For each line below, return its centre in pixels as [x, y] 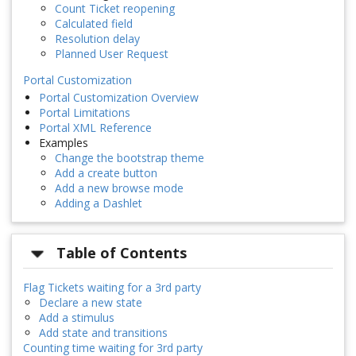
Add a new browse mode [119, 188]
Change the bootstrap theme [130, 158]
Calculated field [94, 24]
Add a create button [106, 173]
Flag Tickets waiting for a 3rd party [112, 287]
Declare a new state [91, 302]
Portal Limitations [85, 113]
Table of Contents [122, 253]
